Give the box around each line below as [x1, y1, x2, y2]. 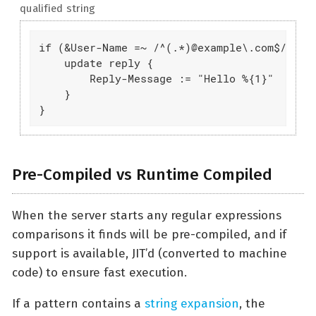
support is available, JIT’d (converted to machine [12, 245, 287, 261]
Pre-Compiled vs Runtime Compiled [12, 165, 272, 185]
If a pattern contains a [12, 296, 145, 311]
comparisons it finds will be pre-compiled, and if [12, 226, 286, 242]
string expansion [145, 296, 239, 311]
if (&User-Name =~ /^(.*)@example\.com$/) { [38, 39, 305, 54]
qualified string [20, 2, 96, 16]
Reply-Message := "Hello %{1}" [38, 71, 274, 85]
